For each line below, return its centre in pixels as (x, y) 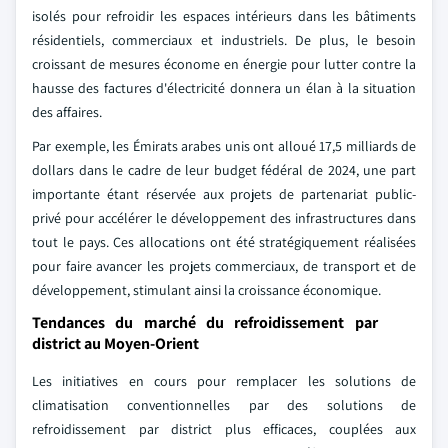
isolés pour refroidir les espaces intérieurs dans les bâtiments (224, 16)
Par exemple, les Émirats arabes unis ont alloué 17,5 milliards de (224, 146)
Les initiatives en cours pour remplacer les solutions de (224, 381)
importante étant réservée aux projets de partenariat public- (224, 194)
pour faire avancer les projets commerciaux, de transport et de (224, 266)
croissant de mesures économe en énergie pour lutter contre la (224, 64)
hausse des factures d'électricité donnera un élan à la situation (224, 88)
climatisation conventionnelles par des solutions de (224, 405)
